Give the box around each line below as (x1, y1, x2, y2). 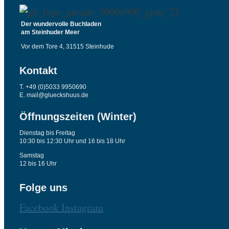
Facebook (19, 200, 59, 214)
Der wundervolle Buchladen (21, 20, 101, 28)
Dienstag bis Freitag (19, 129, 75, 136)
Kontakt (19, 64, 57, 76)
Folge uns (19, 181, 67, 193)
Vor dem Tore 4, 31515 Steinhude (21, 42, 114, 50)
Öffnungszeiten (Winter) (19, 110, 136, 122)
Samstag (19, 151, 44, 159)
